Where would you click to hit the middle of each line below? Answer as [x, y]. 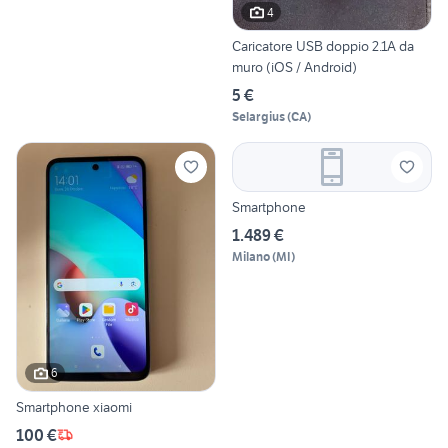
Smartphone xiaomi [74, 406]
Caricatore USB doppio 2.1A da [323, 46]
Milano [251, 257]
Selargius [258, 117]
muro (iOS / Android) [294, 67]
